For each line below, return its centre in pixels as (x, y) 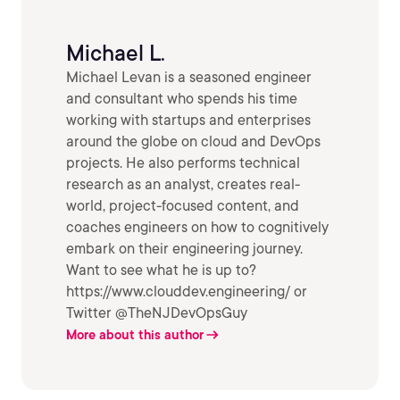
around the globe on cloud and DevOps (193, 141)
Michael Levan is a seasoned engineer (189, 77)
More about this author (135, 334)
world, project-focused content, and (183, 205)
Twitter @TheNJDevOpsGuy (157, 312)
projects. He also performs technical (183, 162)
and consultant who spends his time (182, 98)
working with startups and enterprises (188, 120)
